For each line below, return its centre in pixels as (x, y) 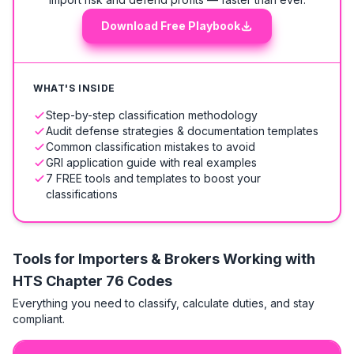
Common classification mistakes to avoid (151, 147)
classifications (82, 194)
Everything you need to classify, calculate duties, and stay (164, 303)
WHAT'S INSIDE (74, 88)
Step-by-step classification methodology (152, 115)
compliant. (39, 319)
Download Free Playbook (171, 26)
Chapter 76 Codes (109, 281)
